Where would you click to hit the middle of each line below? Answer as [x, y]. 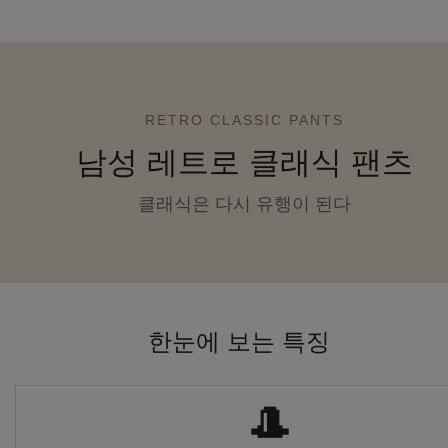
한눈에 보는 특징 [239, 342]
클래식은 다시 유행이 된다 [244, 204]
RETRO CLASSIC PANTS [244, 120]
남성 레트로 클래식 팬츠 [244, 163]
